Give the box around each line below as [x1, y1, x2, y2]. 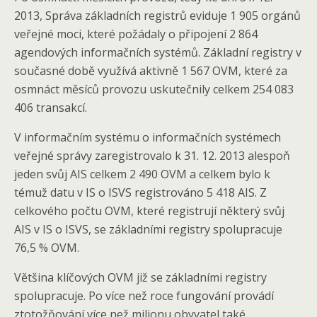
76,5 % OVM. [14, 240, 79, 255]
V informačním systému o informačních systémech [14, 129, 281, 145]
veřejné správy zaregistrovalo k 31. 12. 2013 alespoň [14, 148, 290, 163]
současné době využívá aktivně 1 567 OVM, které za [14, 63, 287, 79]
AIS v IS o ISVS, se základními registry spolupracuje [14, 221, 282, 237]
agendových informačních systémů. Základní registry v [14, 45, 301, 60]
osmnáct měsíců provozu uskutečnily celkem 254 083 [14, 81, 294, 97]
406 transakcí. [14, 100, 87, 115]
